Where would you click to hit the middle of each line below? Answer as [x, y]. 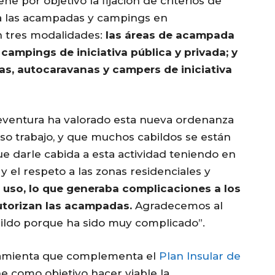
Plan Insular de [200, 256]
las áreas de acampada [170, 35]
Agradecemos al [177, 206]
